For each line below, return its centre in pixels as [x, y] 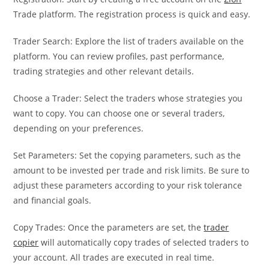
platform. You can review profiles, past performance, [119, 56]
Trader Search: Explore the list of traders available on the [129, 41]
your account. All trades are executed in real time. [114, 257]
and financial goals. [53, 200]
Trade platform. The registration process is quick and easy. [132, 14]
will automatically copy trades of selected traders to [144, 242]
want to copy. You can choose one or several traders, [119, 113]
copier [26, 242]
